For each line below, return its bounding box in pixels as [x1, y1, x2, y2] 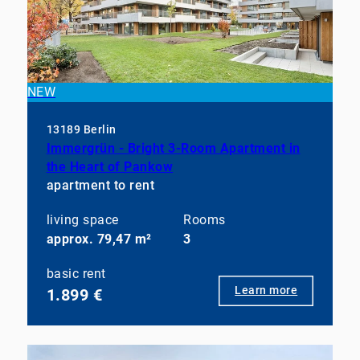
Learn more [235, 283, 298, 297]
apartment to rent [46, 177, 155, 193]
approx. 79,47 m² [46, 231, 152, 247]
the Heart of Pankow [46, 158, 174, 174]
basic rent [46, 265, 106, 281]
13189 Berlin [46, 122, 117, 137]
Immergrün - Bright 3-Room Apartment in [46, 140, 301, 156]
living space [46, 211, 119, 227]
